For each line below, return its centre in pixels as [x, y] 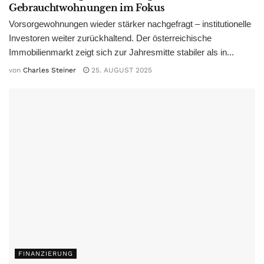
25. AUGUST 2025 [121, 70]
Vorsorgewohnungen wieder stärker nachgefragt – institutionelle [130, 24]
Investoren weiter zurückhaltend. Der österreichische [110, 38]
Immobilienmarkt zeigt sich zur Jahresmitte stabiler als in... [121, 52]
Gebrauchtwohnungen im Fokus [87, 7]
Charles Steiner [49, 70]
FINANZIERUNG [46, 254]
